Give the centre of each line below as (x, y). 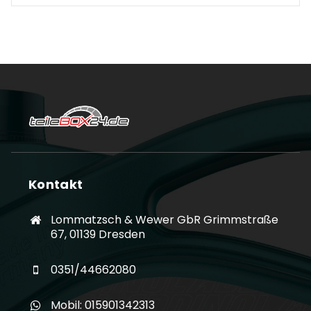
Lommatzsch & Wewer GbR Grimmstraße (165, 220)
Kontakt (56, 185)
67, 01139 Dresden (98, 235)
